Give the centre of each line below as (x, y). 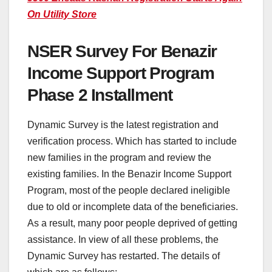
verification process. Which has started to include (132, 141)
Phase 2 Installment (100, 95)
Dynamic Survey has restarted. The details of (124, 256)
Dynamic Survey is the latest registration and (123, 125)
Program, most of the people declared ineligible (129, 191)
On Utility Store (62, 14)
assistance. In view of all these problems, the (123, 240)
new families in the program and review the (119, 158)
